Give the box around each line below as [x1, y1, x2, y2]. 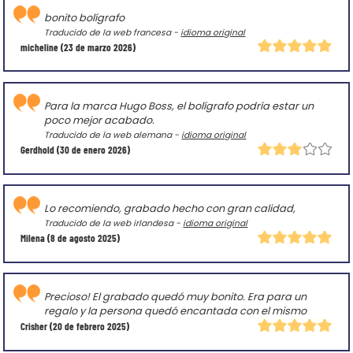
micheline [20, 40, 59, 54]
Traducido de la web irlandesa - [44, 217, 184, 230]
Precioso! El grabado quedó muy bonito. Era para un [44, 290, 307, 304]
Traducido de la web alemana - [44, 129, 182, 142]
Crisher [20, 320, 48, 333]
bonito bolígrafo [44, 11, 125, 25]
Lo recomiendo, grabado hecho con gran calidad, [44, 202, 296, 216]
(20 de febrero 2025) [47, 320, 130, 333]
